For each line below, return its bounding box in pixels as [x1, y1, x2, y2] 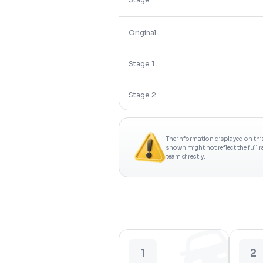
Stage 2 [129, 90, 156, 99]
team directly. [166, 152, 205, 160]
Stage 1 [129, 59, 154, 68]
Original [129, 28, 156, 37]
